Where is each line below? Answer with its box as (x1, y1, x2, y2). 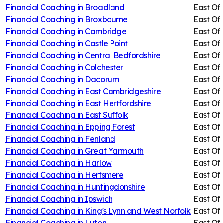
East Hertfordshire (85, 98, 151, 108)
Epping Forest (85, 121, 135, 132)
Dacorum (85, 74, 119, 84)
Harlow (85, 157, 112, 168)
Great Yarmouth (85, 145, 144, 156)
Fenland (85, 133, 115, 144)
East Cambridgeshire (85, 86, 161, 96)
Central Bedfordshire (85, 50, 161, 60)
